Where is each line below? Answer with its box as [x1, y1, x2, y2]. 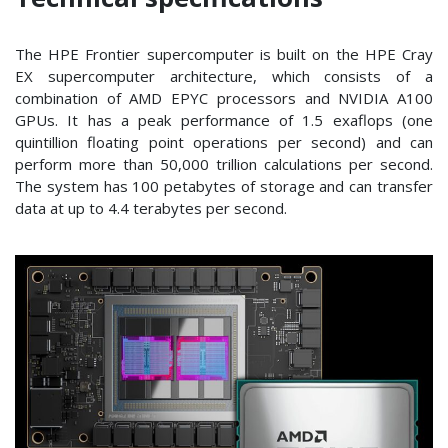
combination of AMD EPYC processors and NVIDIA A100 [15, 87, 433, 108]
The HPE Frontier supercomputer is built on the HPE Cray [15, 43, 433, 64]
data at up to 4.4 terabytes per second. [15, 197, 287, 218]
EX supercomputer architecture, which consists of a [15, 65, 433, 86]
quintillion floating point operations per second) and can [15, 131, 433, 152]
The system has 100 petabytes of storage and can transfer [15, 175, 433, 196]
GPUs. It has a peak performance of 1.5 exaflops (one [15, 109, 433, 130]
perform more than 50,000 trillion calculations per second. [15, 153, 433, 174]
